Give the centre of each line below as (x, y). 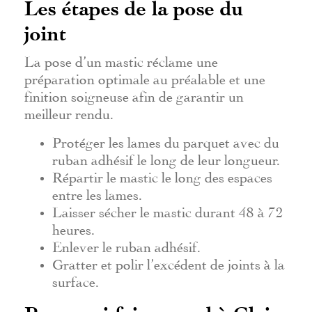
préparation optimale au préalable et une (145, 77)
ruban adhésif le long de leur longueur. (166, 158)
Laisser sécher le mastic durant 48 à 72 (168, 210)
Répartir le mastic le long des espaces (162, 175)
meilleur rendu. (69, 112)
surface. (76, 280)
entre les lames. (97, 193)
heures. (73, 227)
